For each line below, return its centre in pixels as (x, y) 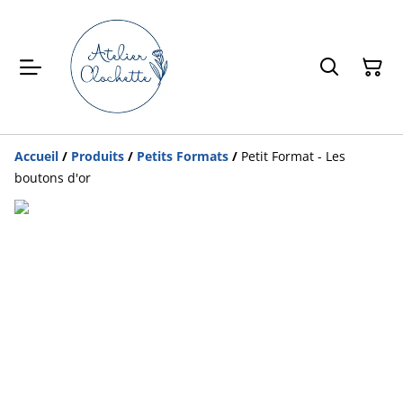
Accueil (36, 156)
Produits (98, 156)
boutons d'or (53, 178)
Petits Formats (183, 156)
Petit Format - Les (293, 156)
